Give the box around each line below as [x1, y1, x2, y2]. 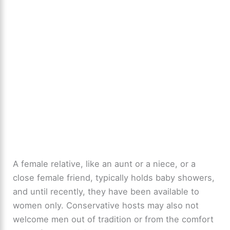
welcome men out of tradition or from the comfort [13, 214, 214, 225]
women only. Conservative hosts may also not [13, 200, 199, 211]
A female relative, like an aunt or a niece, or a [13, 159, 196, 169]
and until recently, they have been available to [13, 186, 200, 197]
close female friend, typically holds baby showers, [13, 172, 215, 183]
